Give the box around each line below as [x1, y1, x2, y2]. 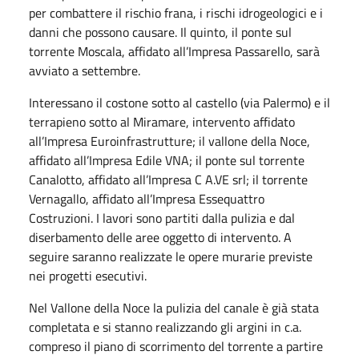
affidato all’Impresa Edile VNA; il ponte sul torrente [29, 151, 305, 170]
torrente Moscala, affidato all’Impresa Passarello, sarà [29, 42, 320, 61]
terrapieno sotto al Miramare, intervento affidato [29, 112, 295, 131]
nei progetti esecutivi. [29, 266, 150, 285]
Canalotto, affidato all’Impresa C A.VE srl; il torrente [29, 170, 308, 189]
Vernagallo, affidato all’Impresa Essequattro [29, 189, 264, 208]
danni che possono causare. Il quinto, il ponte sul [29, 22, 292, 42]
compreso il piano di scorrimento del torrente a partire [29, 337, 323, 356]
